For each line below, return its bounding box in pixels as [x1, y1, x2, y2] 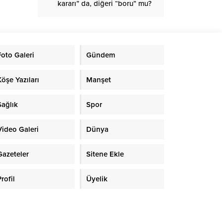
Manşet [86, 75, 111, 84]
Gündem [86, 51, 115, 59]
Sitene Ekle [86, 150, 124, 159]
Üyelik [86, 174, 108, 183]
